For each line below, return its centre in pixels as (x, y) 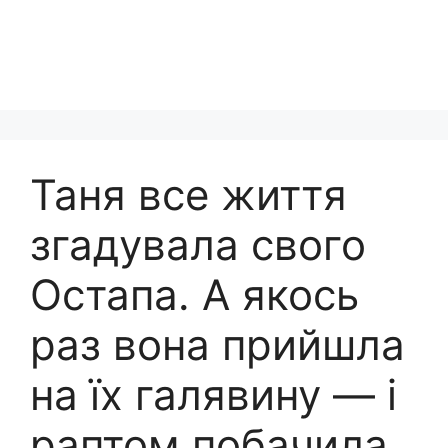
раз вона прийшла (217, 344)
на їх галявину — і (213, 394)
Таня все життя (188, 194)
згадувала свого (198, 244)
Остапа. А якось (194, 294)
